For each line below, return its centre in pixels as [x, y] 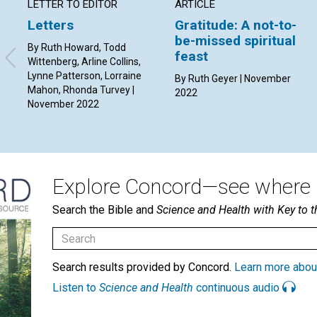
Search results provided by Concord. [143, 267]
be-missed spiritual [236, 41]
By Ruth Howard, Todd [77, 48]
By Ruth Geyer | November [233, 79]
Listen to [76, 288]
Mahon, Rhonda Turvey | [81, 90]
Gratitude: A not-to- [236, 25]
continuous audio [238, 288]
